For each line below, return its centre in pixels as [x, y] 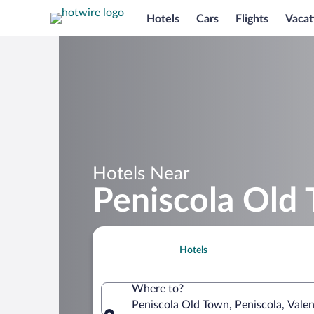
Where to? [158, 288]
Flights [252, 19]
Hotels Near [141, 173]
